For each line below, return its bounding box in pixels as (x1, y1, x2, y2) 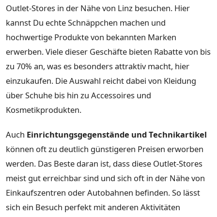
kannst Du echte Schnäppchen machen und (6, 16, 166, 28)
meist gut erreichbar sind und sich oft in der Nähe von (6, 172, 205, 184)
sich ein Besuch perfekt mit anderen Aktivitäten (6, 201, 180, 213)
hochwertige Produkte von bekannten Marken (6, 31, 176, 43)
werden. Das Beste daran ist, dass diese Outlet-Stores (6, 158, 202, 170)
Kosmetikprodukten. (6, 104, 81, 115)
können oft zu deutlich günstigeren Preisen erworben (6, 143, 203, 155)
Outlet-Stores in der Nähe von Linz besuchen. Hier (6, 2, 190, 14)
